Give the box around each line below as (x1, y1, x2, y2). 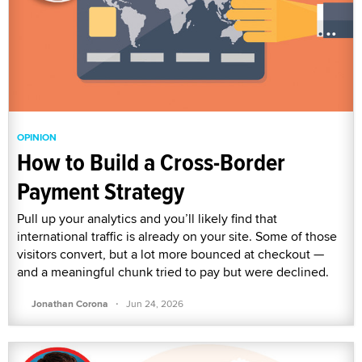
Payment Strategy (17, 173, 184, 208)
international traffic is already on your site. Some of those (17, 226, 337, 246)
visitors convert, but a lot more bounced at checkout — (17, 244, 324, 263)
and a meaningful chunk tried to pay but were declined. (17, 262, 329, 281)
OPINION (17, 129, 57, 145)
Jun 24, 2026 (126, 296, 183, 310)
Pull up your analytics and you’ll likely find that (17, 208, 277, 228)
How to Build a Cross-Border (17, 144, 285, 179)
